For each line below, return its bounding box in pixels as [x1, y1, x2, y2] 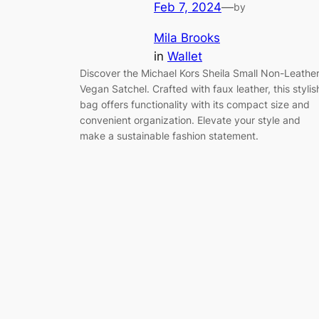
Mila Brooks [154, 30, 220, 45]
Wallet [167, 48, 202, 63]
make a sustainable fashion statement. [80, 129, 258, 142]
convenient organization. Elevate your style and [80, 113, 300, 126]
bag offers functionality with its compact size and [80, 98, 310, 110]
